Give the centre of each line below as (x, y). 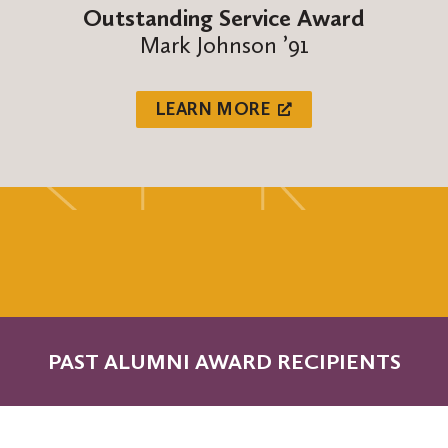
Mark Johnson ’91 (224, 45)
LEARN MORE (213, 108)
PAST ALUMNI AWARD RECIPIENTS (224, 361)
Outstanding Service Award (224, 18)
